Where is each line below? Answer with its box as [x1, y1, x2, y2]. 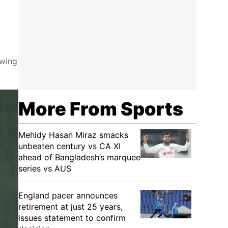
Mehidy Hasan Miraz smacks [18, 130, 128, 140]
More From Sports [18, 98, 183, 120]
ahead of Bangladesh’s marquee [18, 152, 140, 162]
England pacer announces [18, 190, 118, 201]
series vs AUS [18, 163, 71, 174]
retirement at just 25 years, [18, 202, 123, 212]
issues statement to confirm [18, 213, 126, 223]
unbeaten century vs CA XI [18, 141, 121, 151]
